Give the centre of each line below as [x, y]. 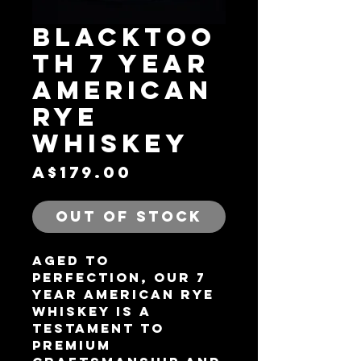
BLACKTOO [124, 37]
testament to [98, 328]
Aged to [71, 260]
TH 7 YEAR [121, 64]
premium [72, 345]
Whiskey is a [91, 311]
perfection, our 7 [119, 277]
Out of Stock [129, 216]
